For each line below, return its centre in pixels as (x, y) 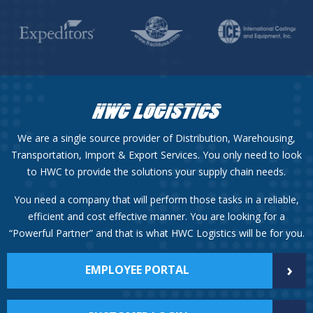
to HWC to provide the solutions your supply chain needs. (156, 171)
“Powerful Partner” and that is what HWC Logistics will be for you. (156, 233)
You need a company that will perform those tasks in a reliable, (156, 199)
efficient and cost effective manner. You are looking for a (156, 216)
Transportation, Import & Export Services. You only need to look (156, 154)
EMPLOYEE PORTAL (137, 269)
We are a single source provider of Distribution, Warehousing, (156, 138)
